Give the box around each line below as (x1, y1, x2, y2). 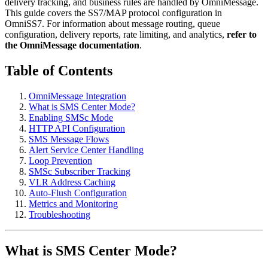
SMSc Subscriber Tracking (29, 166, 130, 176)
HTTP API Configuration (29, 123, 125, 133)
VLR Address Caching (29, 176, 115, 187)
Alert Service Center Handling (29, 144, 144, 155)
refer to (227, 29, 257, 40)
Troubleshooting (29, 209, 90, 220)
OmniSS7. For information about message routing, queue (5, 19, 220, 29)
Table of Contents (5, 62, 112, 78)
